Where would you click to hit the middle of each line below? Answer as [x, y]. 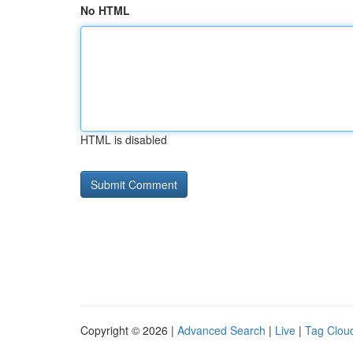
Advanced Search [221, 330]
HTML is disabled [124, 139]
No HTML [105, 10]
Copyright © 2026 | [129, 330]
